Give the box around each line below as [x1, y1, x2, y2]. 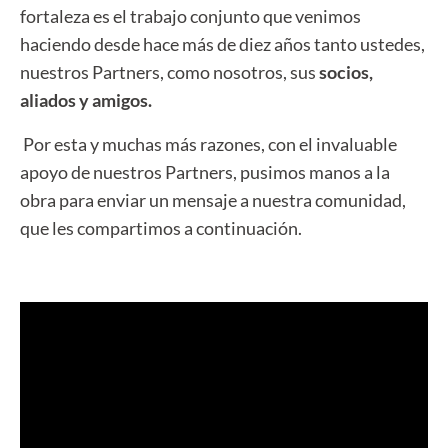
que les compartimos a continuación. [20, 217, 302, 239]
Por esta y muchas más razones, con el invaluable [20, 133, 397, 155]
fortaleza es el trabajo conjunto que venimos [20, 5, 361, 27]
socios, [316, 61, 373, 83]
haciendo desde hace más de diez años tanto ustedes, [20, 33, 425, 55]
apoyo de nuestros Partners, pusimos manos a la [20, 161, 390, 183]
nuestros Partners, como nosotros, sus [20, 61, 316, 83]
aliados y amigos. [20, 89, 152, 111]
